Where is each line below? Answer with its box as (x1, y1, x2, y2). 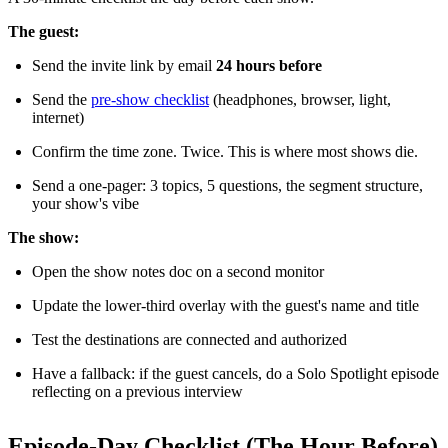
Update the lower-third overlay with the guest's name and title (32, 296, 419, 314)
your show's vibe (32, 194, 139, 212)
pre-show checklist (91, 90, 209, 108)
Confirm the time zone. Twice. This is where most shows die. (32, 142, 418, 160)
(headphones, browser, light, (209, 90, 391, 108)
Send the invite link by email (32, 56, 216, 74)
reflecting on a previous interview (32, 382, 243, 400)
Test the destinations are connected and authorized (32, 330, 347, 348)
